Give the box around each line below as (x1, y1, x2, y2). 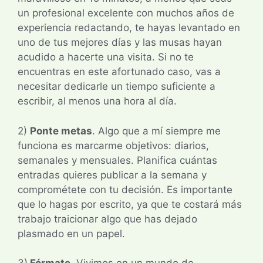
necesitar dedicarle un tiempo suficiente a (18, 80, 215, 93)
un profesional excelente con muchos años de (18, 7, 234, 19)
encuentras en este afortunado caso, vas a (18, 66, 221, 78)
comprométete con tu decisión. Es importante (18, 183, 232, 195)
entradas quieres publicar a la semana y (18, 168, 207, 181)
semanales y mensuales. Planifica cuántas (18, 154, 217, 166)
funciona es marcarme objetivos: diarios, (18, 139, 209, 151)
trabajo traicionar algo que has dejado (18, 213, 197, 225)
